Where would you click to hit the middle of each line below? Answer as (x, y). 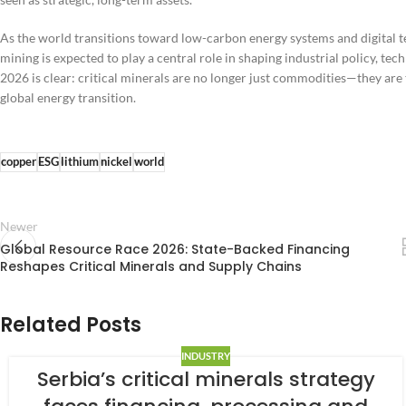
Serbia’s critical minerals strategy (206, 380)
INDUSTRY (206, 356)
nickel (116, 162)
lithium (80, 162)
